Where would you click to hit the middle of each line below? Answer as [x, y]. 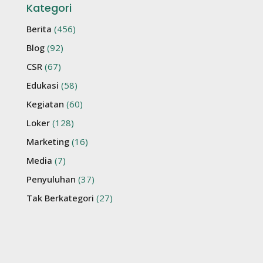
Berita [39, 28]
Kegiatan [45, 104]
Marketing [48, 141]
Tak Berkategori [60, 198]
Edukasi [43, 85]
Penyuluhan [51, 179]
